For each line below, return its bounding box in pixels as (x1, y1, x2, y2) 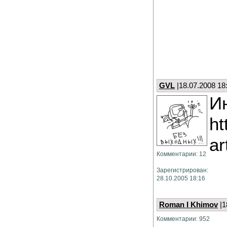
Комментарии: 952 (157, 215, 210, 222)
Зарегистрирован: (157, 167, 208, 173)
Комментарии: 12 (157, 150, 206, 157)
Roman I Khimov (159, 201, 218, 209)
